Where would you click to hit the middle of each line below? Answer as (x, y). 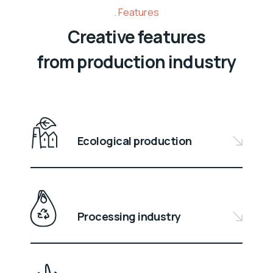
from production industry (136, 62)
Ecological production (135, 141)
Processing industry (129, 217)
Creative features (136, 37)
